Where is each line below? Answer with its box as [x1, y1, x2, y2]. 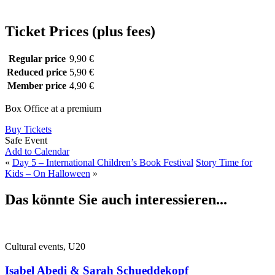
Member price [7, 80, 66, 91]
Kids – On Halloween [5, 168, 90, 179]
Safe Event [5, 135, 47, 146]
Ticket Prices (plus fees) [5, 23, 155, 39]
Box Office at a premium [5, 103, 101, 114]
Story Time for [196, 157, 252, 168]
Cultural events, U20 [5, 241, 85, 252]
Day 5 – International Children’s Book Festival [12, 157, 193, 168]
